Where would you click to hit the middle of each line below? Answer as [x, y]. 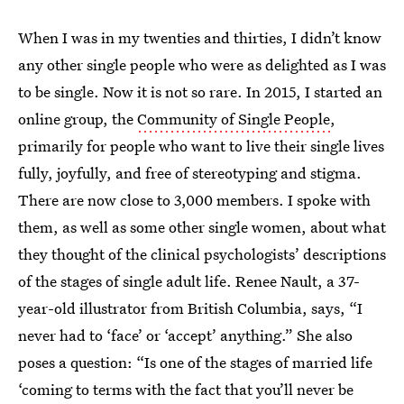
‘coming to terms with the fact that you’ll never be [186, 389]
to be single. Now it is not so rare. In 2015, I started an [200, 92]
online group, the [78, 119]
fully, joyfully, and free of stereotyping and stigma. [190, 173]
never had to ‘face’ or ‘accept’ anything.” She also [185, 335]
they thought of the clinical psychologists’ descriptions [202, 254]
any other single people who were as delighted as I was [202, 64]
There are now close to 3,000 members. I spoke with [194, 200]
